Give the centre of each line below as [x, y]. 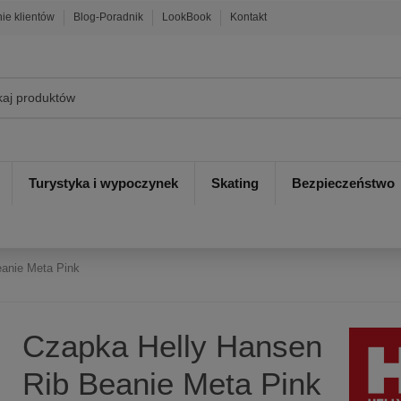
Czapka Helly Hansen [172, 346]
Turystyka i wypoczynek [103, 183]
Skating [235, 183]
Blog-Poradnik [110, 17]
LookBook [188, 17]
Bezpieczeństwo [343, 183]
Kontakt [249, 17]
